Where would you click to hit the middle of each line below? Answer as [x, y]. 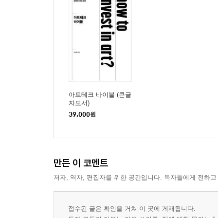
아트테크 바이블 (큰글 [100, 95]
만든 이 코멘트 [81, 163]
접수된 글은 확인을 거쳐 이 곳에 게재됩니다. [132, 209]
